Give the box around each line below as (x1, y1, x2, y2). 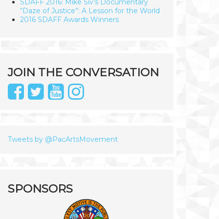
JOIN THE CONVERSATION (8, 65, 159, 79)
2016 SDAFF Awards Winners (20, 15, 119, 24)
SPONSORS (8, 181, 73, 196)
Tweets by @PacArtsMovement (8, 134, 118, 144)
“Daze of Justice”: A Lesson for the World (20, 6, 160, 15)
